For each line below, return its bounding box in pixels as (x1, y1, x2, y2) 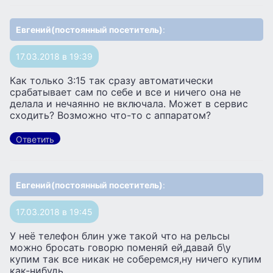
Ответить (16, 134, 54, 145)
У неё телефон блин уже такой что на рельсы (10, 229, 230, 242)
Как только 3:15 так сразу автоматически (10, 74, 213, 87)
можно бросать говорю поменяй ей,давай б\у (10, 241, 231, 253)
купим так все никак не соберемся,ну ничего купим (10, 252, 261, 265)
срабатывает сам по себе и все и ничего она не (10, 86, 241, 99)
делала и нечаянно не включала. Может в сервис (10, 97, 248, 110)
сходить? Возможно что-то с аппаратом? (10, 109, 211, 122)
